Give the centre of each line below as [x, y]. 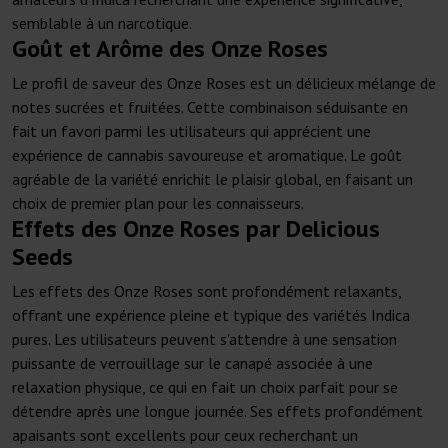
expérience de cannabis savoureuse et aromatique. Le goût [207, 155]
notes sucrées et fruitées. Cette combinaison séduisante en [210, 107]
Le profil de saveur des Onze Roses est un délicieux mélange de [224, 83]
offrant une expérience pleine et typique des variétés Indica [211, 315]
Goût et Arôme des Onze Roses [170, 49]
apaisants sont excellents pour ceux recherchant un [185, 435]
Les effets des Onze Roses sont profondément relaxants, [206, 291]
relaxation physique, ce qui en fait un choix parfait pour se [205, 387]
